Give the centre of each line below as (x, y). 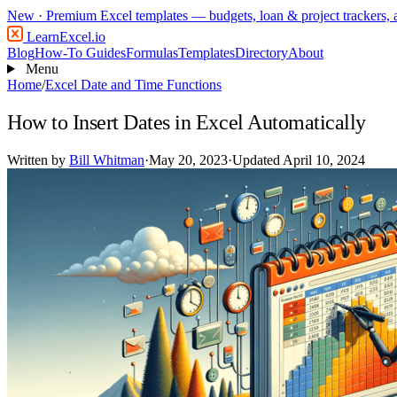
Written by (38, 160)
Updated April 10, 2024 (299, 160)
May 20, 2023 (188, 160)
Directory (261, 53)
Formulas (152, 53)
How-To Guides (80, 53)
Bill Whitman (107, 160)
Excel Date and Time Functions (133, 85)
